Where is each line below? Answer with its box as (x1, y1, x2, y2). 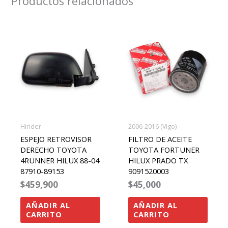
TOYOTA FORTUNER (128, 144, 199, 155)
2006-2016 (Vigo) (128, 122, 177, 131)
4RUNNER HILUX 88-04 (20, 155, 99, 165)
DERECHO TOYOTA (20, 144, 87, 155)
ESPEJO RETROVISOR (20, 133, 92, 144)
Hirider (20, 122, 41, 131)
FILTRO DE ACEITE (128, 133, 192, 144)
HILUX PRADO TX (128, 155, 188, 165)
